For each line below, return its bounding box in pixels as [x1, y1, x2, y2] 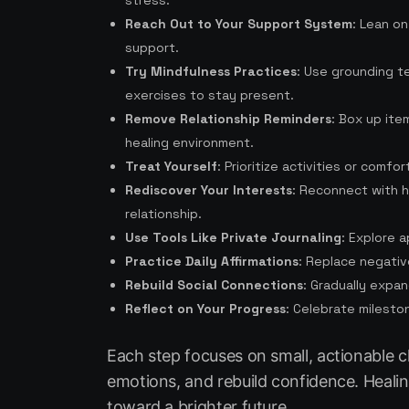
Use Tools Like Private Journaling [125, 229, 341, 246]
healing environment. [125, 134, 254, 152]
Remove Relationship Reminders [125, 110, 331, 128]
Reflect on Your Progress [125, 300, 286, 318]
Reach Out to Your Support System [125, 16, 352, 33]
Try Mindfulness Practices [125, 63, 297, 80]
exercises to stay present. [125, 87, 294, 104]
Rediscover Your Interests [125, 182, 292, 199]
